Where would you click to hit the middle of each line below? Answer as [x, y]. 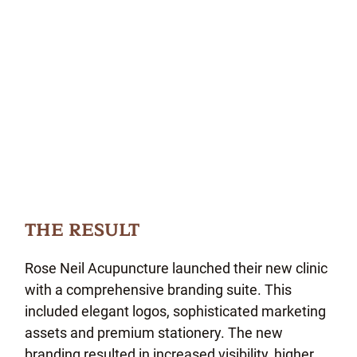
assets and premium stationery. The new [154, 332]
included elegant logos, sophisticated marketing [176, 311]
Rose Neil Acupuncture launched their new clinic [177, 268]
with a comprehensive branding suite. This [159, 289]
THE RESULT [82, 231]
